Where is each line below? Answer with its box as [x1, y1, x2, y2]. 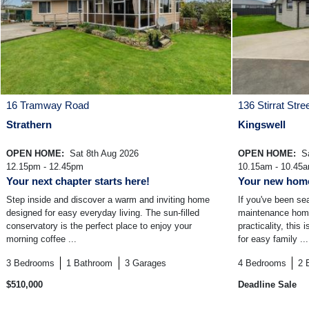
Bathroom [74, 258, 113, 269]
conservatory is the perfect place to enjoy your [6, 221, 192, 232]
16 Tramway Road [6, 99, 89, 112]
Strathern [6, 119, 52, 131]
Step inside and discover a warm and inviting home [6, 195, 210, 206]
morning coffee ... [6, 234, 77, 245]
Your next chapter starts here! [6, 175, 150, 188]
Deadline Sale [238, 279, 297, 290]
